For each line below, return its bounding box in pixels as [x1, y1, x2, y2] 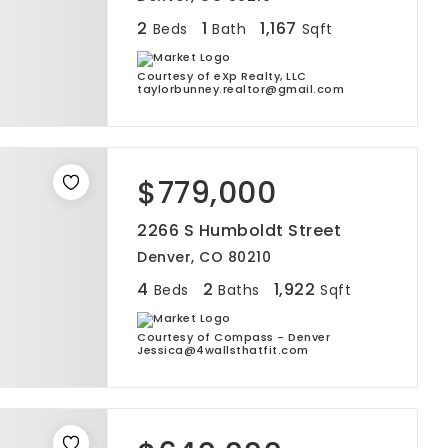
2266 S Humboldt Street [137, 219, 341, 242]
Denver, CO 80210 [137, 247, 271, 267]
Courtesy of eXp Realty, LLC [137, 68, 307, 84]
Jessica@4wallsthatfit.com [137, 342, 309, 358]
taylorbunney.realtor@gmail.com [137, 81, 344, 97]
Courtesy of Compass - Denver [137, 329, 330, 345]
